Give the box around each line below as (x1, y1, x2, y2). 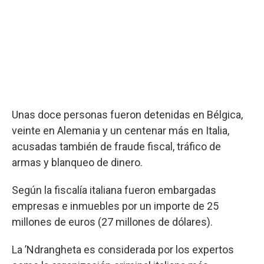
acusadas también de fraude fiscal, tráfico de (12, 140, 221, 153)
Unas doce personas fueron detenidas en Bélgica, (12, 108, 243, 121)
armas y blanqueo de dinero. (12, 156, 143, 169)
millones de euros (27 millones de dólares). (12, 215, 213, 228)
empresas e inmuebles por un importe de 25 (12, 199, 219, 212)
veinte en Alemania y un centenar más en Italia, (12, 124, 229, 137)
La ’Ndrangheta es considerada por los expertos (12, 243, 234, 256)
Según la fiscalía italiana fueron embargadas (12, 183, 216, 196)
